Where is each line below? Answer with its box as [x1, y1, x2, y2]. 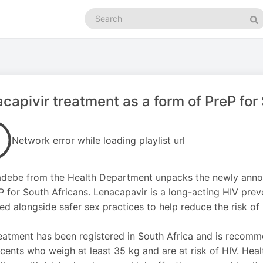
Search [84, 8, 111, 18]
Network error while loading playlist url [12, 134, 185, 146]
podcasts [84, 20, 120, 30]
